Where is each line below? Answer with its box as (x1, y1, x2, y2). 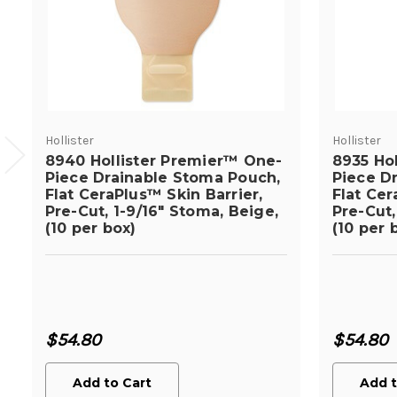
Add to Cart (72, 374, 152, 391)
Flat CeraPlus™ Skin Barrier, (44, 185, 263, 203)
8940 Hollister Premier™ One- (44, 152, 283, 169)
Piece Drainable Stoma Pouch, (44, 168, 281, 186)
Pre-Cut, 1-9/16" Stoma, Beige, (44, 202, 278, 220)
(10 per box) (44, 219, 136, 237)
